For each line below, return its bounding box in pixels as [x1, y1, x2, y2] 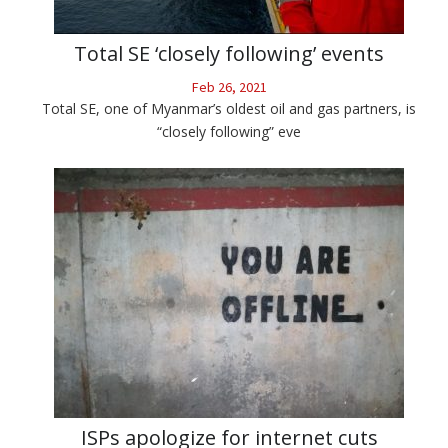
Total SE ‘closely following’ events [74, 40, 384, 68]
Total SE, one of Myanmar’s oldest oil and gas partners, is [42, 99, 416, 119]
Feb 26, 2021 [191, 78, 267, 97]
